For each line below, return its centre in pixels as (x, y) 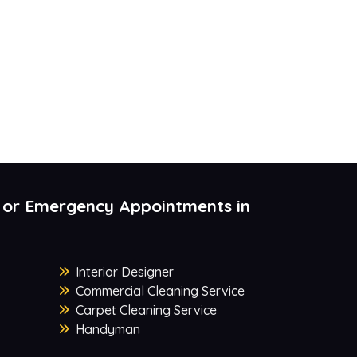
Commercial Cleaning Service (160, 291)
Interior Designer (124, 272)
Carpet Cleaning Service (146, 310)
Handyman (108, 330)
